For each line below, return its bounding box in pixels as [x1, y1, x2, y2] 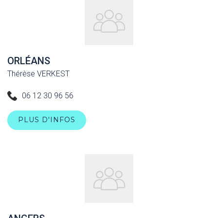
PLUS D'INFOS [18, 115, 75, 124]
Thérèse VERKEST [7, 69, 70, 78]
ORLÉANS [7, 55, 50, 67]
